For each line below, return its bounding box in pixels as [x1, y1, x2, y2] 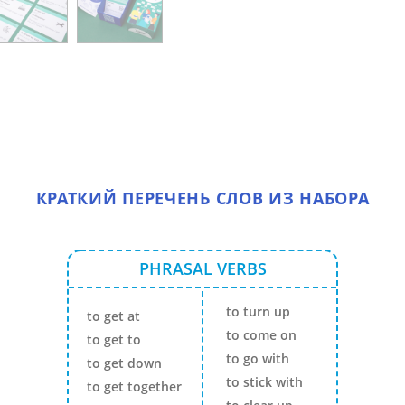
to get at [87, 307, 144, 325]
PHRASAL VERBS [138, 257, 267, 279]
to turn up [225, 303, 290, 320]
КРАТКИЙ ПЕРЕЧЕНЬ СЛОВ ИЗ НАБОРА [35, 186, 370, 209]
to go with [225, 350, 289, 367]
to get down [87, 354, 165, 372]
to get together [87, 378, 182, 395]
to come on [225, 326, 297, 344]
